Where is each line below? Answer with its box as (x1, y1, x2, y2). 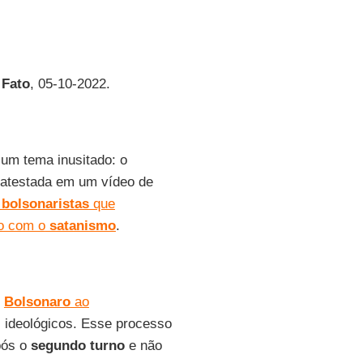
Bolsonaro (3, 294, 70, 310)
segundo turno (30, 338, 125, 353)
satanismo (45, 218, 116, 233)
